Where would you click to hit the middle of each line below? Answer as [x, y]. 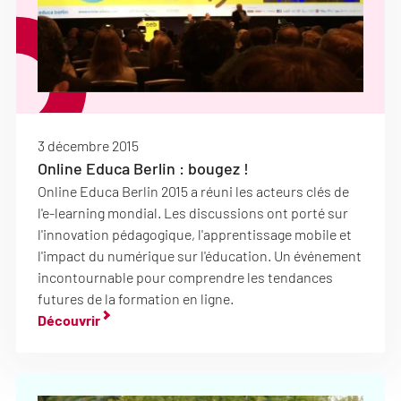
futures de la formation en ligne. [136, 299]
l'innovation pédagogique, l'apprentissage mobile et [195, 234]
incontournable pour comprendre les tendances [185, 277]
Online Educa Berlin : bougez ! [143, 168]
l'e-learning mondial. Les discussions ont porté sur [193, 213]
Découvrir [69, 320]
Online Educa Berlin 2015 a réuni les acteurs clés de [193, 191]
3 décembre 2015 [88, 145]
